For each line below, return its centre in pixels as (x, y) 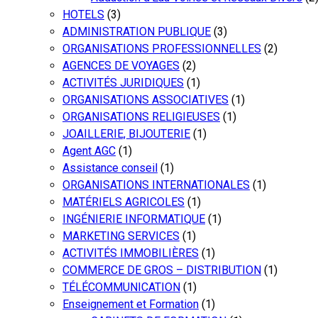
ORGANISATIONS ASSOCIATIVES (146, 99)
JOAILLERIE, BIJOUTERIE (126, 133)
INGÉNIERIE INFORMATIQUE (134, 219)
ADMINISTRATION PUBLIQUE (137, 31)
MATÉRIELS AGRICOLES (124, 202)
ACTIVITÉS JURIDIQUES (123, 82)
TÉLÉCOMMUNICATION (121, 287)
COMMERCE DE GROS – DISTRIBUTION (162, 270)
